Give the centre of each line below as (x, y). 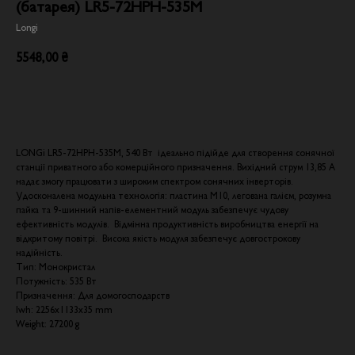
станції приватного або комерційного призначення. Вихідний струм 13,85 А (176, 167)
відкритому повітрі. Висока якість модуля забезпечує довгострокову (158, 239)
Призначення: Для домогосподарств (93, 296)
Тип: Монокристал (55, 267)
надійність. (39, 253)
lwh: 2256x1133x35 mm (64, 310)
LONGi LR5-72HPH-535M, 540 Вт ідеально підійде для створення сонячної (175, 153)
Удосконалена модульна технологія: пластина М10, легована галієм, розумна (174, 196)
